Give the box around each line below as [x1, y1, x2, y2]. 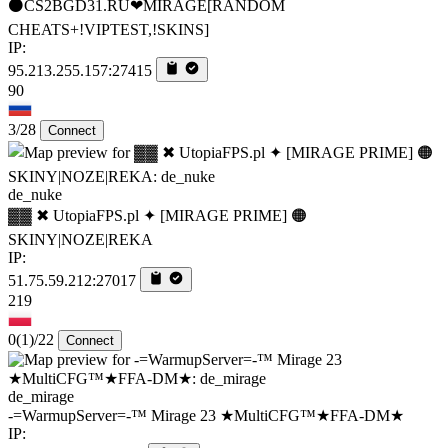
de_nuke [8, 185, 62, 203]
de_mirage [8, 387, 74, 405]
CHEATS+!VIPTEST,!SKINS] [8, 20, 209, 38]
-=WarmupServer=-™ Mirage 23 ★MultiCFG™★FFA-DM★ [8, 406, 404, 424]
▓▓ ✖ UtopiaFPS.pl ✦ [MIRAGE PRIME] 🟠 [8, 206, 307, 224]
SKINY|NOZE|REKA [8, 230, 153, 248]
